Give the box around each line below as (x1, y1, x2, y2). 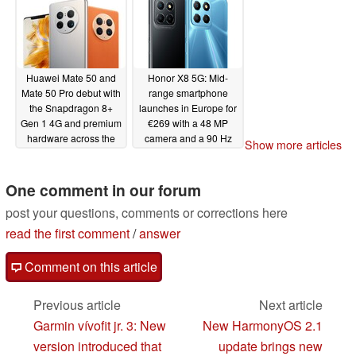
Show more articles (245, 137, 342, 153)
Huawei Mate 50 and (26, 71, 116, 85)
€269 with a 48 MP (148, 116, 228, 130)
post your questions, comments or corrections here (6, 203, 288, 222)
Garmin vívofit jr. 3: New (33, 316, 166, 335)
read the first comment (6, 224, 130, 243)
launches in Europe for (139, 101, 237, 115)
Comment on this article (21, 257, 157, 277)
